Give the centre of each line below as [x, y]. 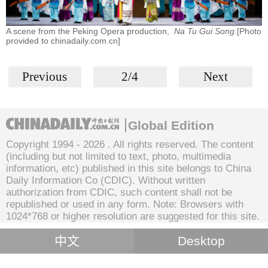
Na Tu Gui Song [203, 31]
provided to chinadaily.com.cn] [63, 40]
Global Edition [171, 125]
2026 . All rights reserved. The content [168, 144]
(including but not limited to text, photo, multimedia [118, 156]
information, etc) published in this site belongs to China [129, 168]
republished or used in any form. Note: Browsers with [125, 204]
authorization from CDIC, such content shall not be [119, 192]
